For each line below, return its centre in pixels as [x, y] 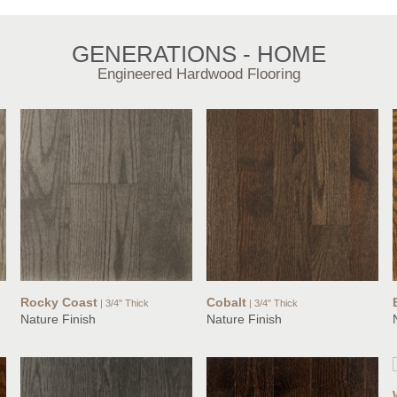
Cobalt [226, 303]
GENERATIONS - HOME [198, 54]
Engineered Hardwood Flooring [198, 74]
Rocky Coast [59, 303]
